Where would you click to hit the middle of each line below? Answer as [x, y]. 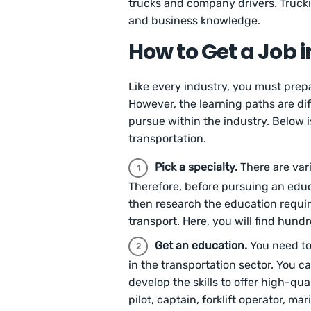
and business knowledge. [195, 21]
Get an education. [202, 246]
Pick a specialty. [197, 167]
